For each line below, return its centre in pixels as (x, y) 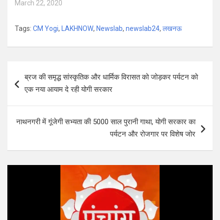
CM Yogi (46, 29)
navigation (36, 84)
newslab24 (143, 29)
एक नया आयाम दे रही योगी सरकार (69, 90)
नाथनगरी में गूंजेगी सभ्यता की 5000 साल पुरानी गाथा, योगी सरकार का (106, 122)
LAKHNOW (77, 29)
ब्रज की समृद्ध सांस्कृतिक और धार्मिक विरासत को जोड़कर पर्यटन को (111, 77)
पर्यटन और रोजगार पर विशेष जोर (153, 134)
